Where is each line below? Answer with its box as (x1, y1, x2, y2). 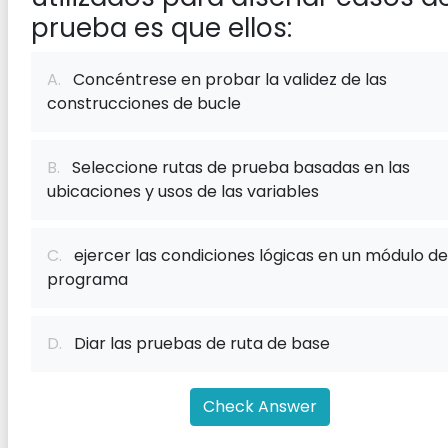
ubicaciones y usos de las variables (47, 180, 319, 203)
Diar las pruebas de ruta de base (62, 332, 330, 355)
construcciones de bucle (47, 92, 241, 115)
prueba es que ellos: (31, 10, 292, 46)
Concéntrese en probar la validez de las (61, 68, 387, 91)
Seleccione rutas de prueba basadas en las (60, 156, 410, 179)
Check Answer (203, 395, 317, 418)
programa (47, 268, 128, 291)
